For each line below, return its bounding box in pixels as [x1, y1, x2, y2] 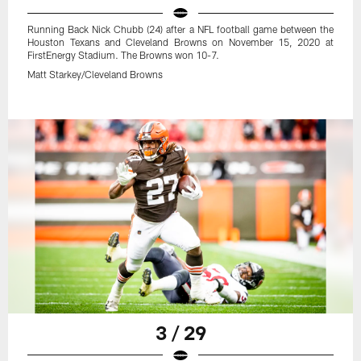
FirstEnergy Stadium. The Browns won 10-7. [27, 49, 220, 61]
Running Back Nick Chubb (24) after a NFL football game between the [27, 23, 334, 35]
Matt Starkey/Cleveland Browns [27, 68, 164, 81]
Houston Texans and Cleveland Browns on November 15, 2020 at [27, 36, 334, 48]
